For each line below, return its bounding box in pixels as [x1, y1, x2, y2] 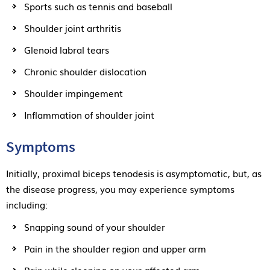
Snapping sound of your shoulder [24, 219, 165, 233]
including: [6, 197, 48, 211]
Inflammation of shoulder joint [24, 107, 154, 121]
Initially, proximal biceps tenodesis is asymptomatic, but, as [6, 166, 262, 180]
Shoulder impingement [24, 86, 123, 99]
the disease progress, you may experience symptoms [6, 181, 234, 195]
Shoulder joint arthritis [24, 20, 121, 34]
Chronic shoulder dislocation [24, 64, 146, 78]
